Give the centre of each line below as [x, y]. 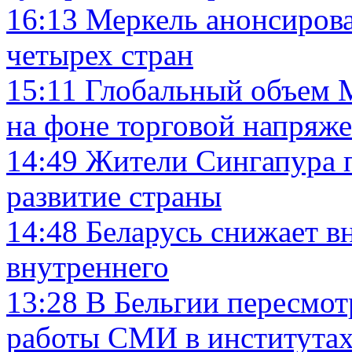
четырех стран [100, 54]
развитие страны [114, 196]
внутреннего [88, 266]
